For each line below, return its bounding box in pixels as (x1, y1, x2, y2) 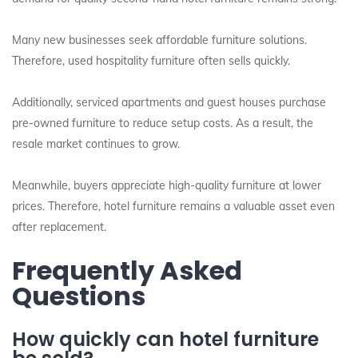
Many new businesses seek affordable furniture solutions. (12, 33, 307, 47)
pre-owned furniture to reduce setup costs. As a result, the (12, 116, 313, 130)
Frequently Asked (12, 253, 242, 288)
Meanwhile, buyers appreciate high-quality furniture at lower (12, 178, 321, 193)
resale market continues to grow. (12, 137, 180, 151)
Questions (12, 278, 145, 314)
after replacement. (12, 220, 106, 234)
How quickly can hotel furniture (12, 326, 319, 352)
